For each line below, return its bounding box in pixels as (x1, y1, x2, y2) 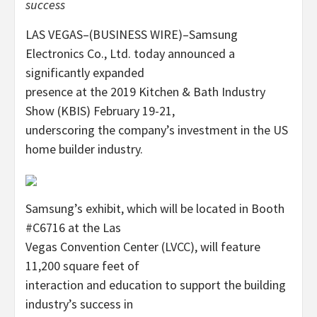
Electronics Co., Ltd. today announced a (25, 45, 235, 62)
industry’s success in (25, 296, 133, 312)
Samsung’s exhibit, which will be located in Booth (25, 200, 284, 217)
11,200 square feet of (25, 258, 139, 274)
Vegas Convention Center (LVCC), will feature (25, 238, 260, 255)
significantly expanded (25, 64, 144, 81)
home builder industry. (25, 141, 143, 157)
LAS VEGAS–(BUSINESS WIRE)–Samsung (25, 26, 238, 42)
